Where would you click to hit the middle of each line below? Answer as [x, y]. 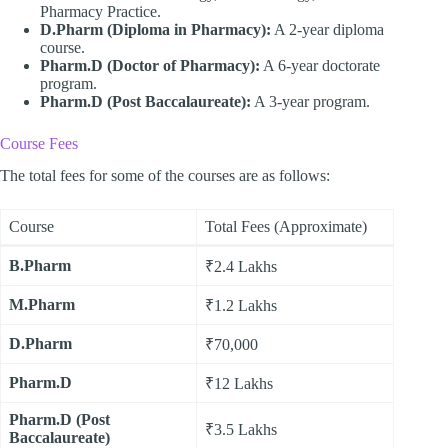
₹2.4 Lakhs [241, 267]
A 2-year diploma [327, 29]
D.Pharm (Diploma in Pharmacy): [155, 29]
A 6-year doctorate [320, 65]
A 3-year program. [310, 101]
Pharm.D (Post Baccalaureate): [145, 101]
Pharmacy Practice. [100, 11]
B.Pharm [40, 266]
